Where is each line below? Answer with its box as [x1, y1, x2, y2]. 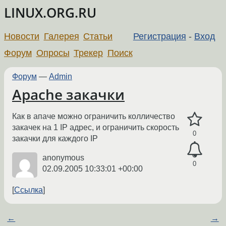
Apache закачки [12, 85, 125, 104]
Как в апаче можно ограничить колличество [12, 112, 175, 121]
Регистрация [133, 31, 186, 41]
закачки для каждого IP [12, 134, 98, 143]
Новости [4, 31, 39, 41]
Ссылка [14, 186, 43, 195]
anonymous [42, 153, 84, 162]
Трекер [74, 47, 103, 58]
